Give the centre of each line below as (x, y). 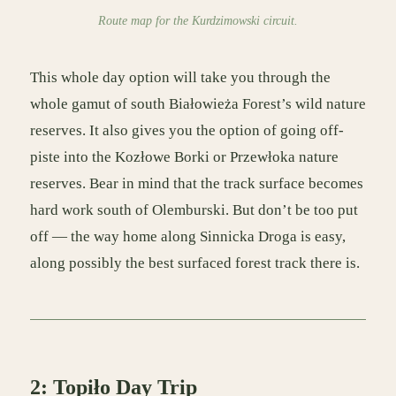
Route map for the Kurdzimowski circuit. (198, 21)
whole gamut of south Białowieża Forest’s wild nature (198, 104)
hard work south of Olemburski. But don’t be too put (194, 210)
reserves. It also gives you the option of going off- (187, 131)
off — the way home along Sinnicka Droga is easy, (188, 237)
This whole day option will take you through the (180, 78)
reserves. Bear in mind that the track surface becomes (197, 184)
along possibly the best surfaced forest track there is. (195, 263)
